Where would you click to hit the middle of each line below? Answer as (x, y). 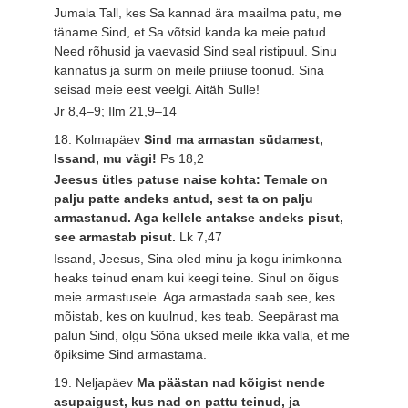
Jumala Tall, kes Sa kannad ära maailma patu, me (198, 13)
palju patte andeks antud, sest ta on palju (184, 199)
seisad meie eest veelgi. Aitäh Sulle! (157, 90)
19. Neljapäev (96, 383)
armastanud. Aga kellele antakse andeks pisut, (199, 218)
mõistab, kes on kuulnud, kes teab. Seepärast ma (197, 316)
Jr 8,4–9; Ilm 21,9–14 (116, 111)
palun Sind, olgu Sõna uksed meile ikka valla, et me (202, 336)
